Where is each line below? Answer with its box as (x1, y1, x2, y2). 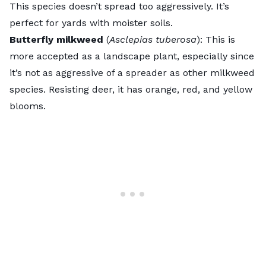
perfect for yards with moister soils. (9, 17, 173, 28)
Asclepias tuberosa (109, 33, 197, 45)
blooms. (9, 100, 46, 112)
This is (205, 33, 235, 45)
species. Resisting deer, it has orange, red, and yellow (9, 83, 252, 95)
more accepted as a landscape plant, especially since (9, 50, 254, 62)
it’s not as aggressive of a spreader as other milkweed (9, 66, 255, 78)
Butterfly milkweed (9, 33, 106, 45)
